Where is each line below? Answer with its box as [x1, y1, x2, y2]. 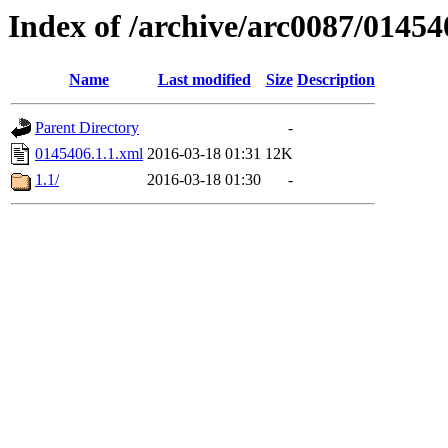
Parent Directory [35, 119, 139, 137]
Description [297, 71, 375, 89]
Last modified [157, 71, 251, 89]
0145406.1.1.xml [35, 145, 143, 163]
